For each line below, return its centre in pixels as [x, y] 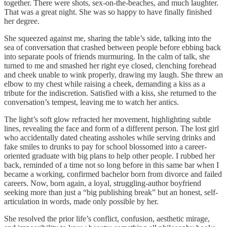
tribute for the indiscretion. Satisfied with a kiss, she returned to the [110, 93]
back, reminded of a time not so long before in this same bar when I [111, 165]
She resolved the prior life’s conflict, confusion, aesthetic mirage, [107, 218]
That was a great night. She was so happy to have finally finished [108, 12]
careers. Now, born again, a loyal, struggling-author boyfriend [103, 183]
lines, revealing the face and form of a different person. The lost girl [111, 128]
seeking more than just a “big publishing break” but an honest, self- [111, 192]
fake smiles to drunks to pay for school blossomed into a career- [105, 146]
